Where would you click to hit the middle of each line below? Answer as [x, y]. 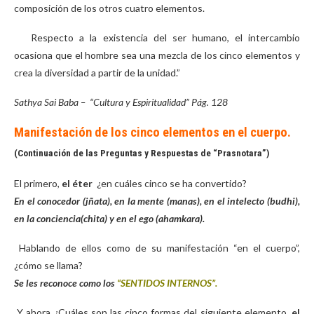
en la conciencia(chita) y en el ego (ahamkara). [109, 218]
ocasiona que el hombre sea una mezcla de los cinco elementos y [157, 55]
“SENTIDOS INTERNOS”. [167, 283]
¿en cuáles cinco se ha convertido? [171, 183]
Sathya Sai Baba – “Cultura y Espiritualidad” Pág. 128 [121, 102]
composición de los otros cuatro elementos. [109, 8]
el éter [78, 183]
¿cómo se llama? [48, 265]
